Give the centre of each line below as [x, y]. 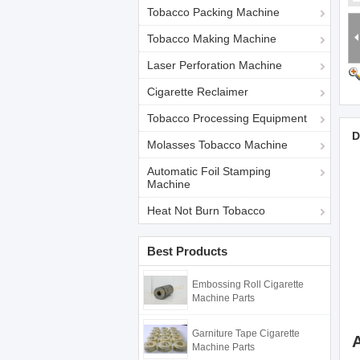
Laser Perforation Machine [215, 65]
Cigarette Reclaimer [198, 92]
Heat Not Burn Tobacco [206, 211]
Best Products [187, 251]
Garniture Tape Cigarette [246, 333]
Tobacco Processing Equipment [227, 118]
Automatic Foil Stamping [209, 171]
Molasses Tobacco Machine [217, 145]
